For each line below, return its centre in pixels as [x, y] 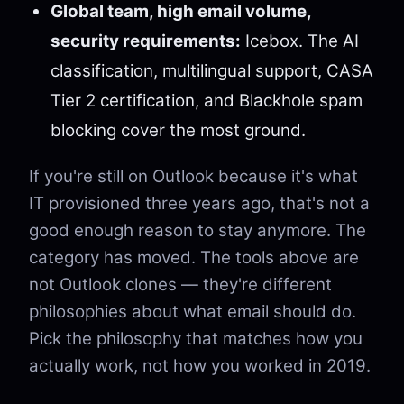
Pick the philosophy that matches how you [196, 339]
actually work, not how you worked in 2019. [200, 366]
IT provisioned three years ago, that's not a [199, 203]
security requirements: [146, 41]
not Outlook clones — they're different [180, 285]
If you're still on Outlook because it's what [193, 176]
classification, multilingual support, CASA [212, 71]
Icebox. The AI [300, 41]
